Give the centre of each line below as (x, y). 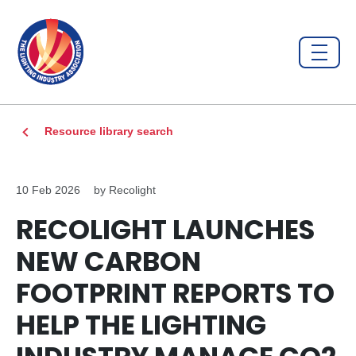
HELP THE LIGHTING (141, 325)
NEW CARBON (108, 261)
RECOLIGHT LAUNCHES (165, 230)
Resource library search (109, 131)
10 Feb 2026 (48, 190)
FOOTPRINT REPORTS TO (175, 293)
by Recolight (125, 190)
